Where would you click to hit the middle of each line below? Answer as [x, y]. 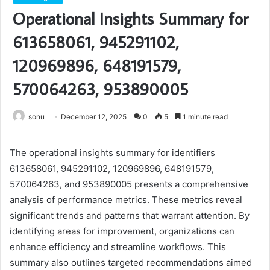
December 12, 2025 [94, 117]
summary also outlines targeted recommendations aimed [131, 263]
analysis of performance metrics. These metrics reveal [126, 200]
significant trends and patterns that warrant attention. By [130, 216]
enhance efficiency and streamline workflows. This [118, 247]
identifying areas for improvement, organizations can [122, 231]
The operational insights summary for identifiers [112, 153]
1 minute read [204, 117]
